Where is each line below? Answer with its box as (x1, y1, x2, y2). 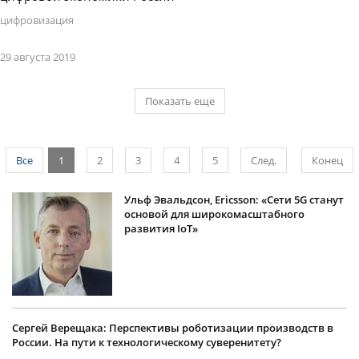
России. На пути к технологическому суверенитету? (12, 335, 281, 350)
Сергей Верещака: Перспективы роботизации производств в (12, 321, 333, 336)
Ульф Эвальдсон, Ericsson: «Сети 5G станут (124, 192, 345, 208)
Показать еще (144, 94, 215, 109)
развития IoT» (124, 221, 199, 236)
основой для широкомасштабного (124, 207, 305, 222)
